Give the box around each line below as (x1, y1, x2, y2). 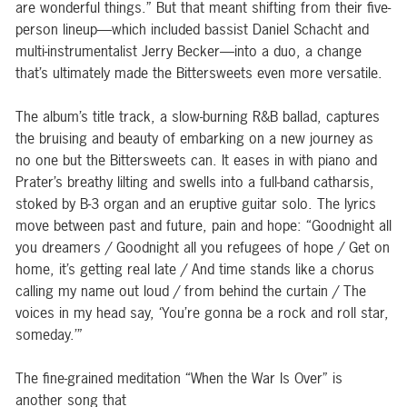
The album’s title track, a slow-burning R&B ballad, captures (15, 106, 380, 127)
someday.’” (15, 324, 83, 345)
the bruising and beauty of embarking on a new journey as (15, 128, 373, 149)
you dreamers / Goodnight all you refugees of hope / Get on (15, 237, 390, 258)
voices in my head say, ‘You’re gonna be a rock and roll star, (15, 303, 389, 323)
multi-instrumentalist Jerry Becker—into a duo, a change (15, 41, 362, 62)
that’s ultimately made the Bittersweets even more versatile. (15, 63, 382, 84)
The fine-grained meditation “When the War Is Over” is (15, 368, 342, 389)
